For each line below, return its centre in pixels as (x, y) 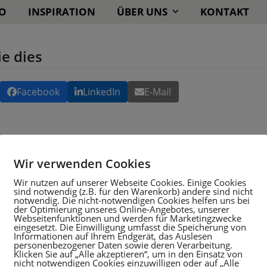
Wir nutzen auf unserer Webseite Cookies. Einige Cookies (130, 182)
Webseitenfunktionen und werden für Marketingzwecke (128, 218)
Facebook (38, 92)
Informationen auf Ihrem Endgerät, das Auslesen (113, 236)
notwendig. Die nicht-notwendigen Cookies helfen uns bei (132, 200)
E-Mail (158, 92)
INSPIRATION (61, 12)
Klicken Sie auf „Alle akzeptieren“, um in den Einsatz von (128, 254)
